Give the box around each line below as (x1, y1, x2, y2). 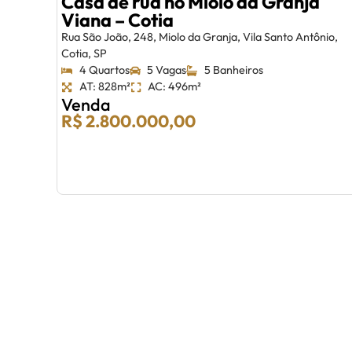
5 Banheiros (203, 63, 263, 78)
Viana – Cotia (61, 9, 174, 32)
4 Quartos (79, 63, 130, 78)
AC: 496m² (148, 79, 201, 94)
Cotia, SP (61, 46, 107, 61)
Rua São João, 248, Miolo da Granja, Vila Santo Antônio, (61, 30, 338, 45)
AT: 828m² (79, 79, 130, 94)
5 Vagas (147, 63, 186, 78)
